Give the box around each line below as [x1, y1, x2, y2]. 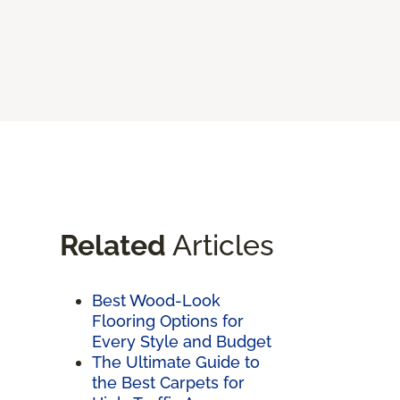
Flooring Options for [92, 311, 244, 330]
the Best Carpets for [92, 372, 245, 392]
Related [60, 228, 166, 262]
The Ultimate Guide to [92, 352, 260, 371]
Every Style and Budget [92, 331, 271, 351]
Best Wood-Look [92, 290, 221, 310]
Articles [166, 228, 274, 262]
